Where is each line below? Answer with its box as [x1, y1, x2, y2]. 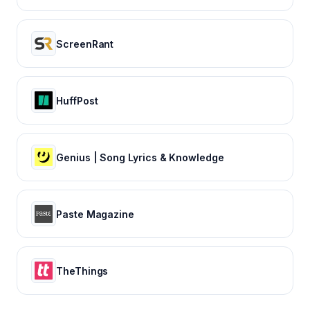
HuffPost [56, 94, 98, 107]
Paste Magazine [56, 208, 135, 220]
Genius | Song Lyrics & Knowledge [56, 151, 224, 163]
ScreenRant [56, 37, 114, 50]
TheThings [56, 264, 109, 277]
